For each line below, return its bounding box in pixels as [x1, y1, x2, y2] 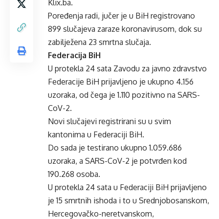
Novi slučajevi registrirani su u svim [48, 116, 171, 126]
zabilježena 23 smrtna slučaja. [48, 37, 151, 47]
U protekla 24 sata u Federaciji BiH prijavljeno [48, 182, 207, 192]
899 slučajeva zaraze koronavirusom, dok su [48, 24, 202, 34]
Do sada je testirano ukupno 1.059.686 [48, 143, 182, 153]
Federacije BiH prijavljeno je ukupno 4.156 [48, 77, 194, 87]
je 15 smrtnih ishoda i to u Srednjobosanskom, [48, 196, 209, 205]
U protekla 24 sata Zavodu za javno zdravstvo [48, 64, 207, 73]
